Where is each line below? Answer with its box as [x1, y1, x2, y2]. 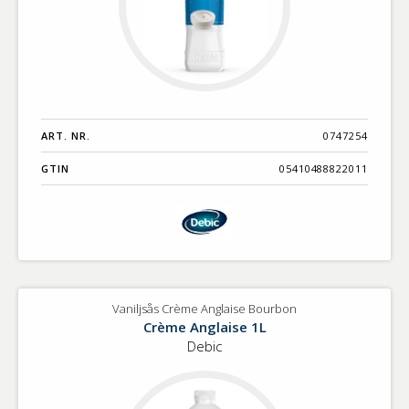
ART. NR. [41, 128, 90, 142]
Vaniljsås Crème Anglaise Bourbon [112, 299, 297, 317]
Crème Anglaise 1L [142, 317, 267, 336]
